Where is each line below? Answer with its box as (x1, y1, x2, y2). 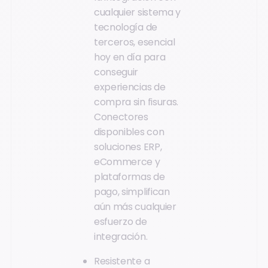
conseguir (94, 65, 139, 79)
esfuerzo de (94, 214, 147, 229)
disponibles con (94, 124, 165, 139)
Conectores (94, 109, 148, 124)
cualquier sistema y (94, 5, 181, 19)
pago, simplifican (94, 184, 170, 199)
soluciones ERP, (94, 139, 162, 154)
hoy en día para (94, 50, 166, 64)
